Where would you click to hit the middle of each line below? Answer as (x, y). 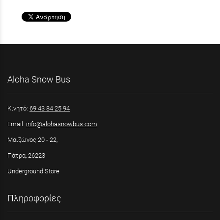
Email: (17, 124)
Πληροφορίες (34, 199)
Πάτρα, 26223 (26, 155)
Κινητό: (18, 108)
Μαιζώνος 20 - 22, (32, 139)
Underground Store (33, 171)
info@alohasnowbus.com (62, 124)
